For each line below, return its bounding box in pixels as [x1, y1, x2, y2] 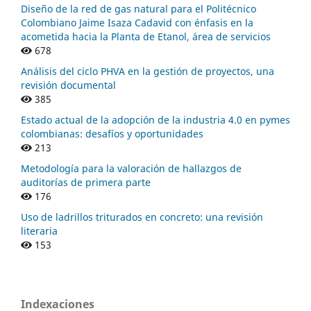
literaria [21, 224, 58, 237]
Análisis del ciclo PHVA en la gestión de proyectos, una [21, 64, 274, 78]
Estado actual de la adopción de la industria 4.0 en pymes [21, 112, 290, 126]
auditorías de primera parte [21, 175, 151, 189]
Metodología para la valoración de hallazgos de [21, 161, 242, 175]
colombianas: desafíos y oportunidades [21, 126, 203, 140]
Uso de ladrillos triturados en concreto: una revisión [21, 210, 263, 224]
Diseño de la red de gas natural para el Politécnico [21, 1, 256, 15]
